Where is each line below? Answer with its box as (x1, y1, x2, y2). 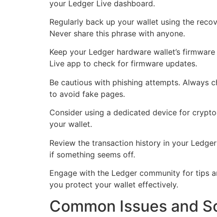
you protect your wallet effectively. (49, 179, 178, 189)
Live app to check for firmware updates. (49, 59, 197, 69)
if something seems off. (49, 149, 135, 159)
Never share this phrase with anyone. (49, 28, 185, 38)
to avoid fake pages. (49, 89, 125, 99)
